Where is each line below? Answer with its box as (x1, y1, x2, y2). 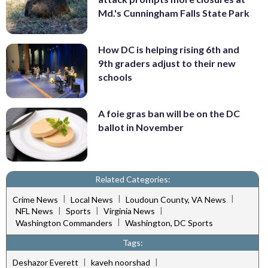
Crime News (13, 194, 58, 205)
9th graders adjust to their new (98, 57, 236, 69)
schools (98, 71, 132, 83)
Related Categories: (95, 174, 170, 185)
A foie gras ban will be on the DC (98, 107, 240, 119)
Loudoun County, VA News (126, 194, 226, 205)
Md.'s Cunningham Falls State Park (98, 7, 249, 19)
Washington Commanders (16, 217, 112, 228)
